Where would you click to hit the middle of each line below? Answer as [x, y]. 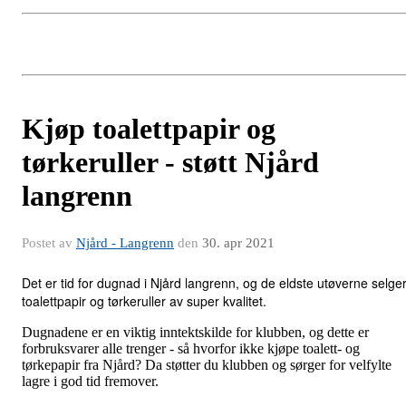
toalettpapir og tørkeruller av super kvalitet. [146, 301]
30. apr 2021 [238, 243]
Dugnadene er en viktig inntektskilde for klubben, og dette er [195, 333]
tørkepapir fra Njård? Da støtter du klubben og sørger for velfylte [207, 365]
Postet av [49, 243]
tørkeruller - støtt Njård [170, 163]
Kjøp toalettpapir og [149, 129]
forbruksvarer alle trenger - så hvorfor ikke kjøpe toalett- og [191, 349]
